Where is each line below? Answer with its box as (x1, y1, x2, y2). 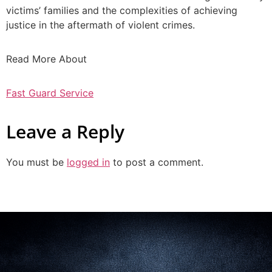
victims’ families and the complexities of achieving (6, 4, 237, 17)
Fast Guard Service (6, 87, 93, 100)
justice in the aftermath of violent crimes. (6, 19, 195, 32)
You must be (6, 156, 67, 169)
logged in (67, 156, 110, 169)
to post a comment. (110, 156, 203, 169)
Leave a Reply (6, 119, 124, 144)
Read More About (6, 53, 87, 66)
